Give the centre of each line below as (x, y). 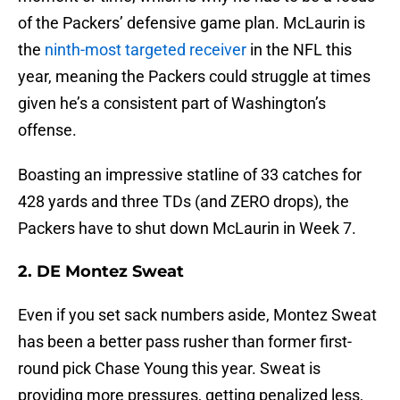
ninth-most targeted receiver (146, 50)
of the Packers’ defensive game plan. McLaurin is (192, 23)
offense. (47, 130)
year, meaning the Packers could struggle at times (194, 77)
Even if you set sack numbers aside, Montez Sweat (197, 315)
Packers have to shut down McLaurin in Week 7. (187, 229)
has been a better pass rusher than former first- (185, 342)
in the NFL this (299, 50)
